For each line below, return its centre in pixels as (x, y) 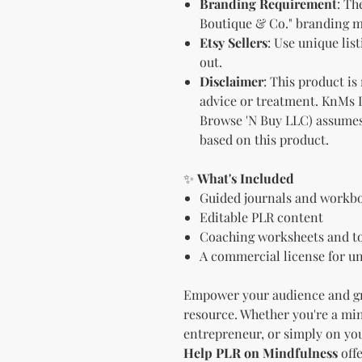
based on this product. (264, 139)
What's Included (246, 178)
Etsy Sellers (234, 42)
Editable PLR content (261, 217)
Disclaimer (232, 81)
